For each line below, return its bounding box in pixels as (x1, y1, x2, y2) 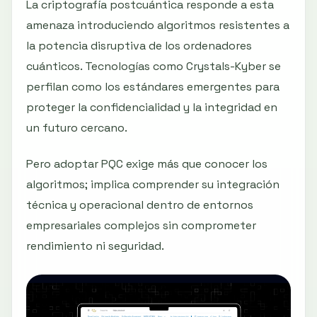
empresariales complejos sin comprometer (26, 218, 256, 234)
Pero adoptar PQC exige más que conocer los (26, 156, 267, 172)
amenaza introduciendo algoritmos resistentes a (26, 18, 289, 33)
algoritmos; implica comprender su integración (26, 177, 279, 192)
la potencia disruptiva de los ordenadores (26, 38, 252, 54)
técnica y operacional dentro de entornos (26, 197, 253, 213)
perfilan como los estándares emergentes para (26, 79, 279, 95)
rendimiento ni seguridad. (26, 238, 164, 254)
